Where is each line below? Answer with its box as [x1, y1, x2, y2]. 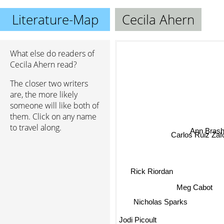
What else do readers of [10, 48, 94, 59]
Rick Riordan [131, 164, 174, 173]
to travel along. [10, 122, 61, 133]
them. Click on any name [10, 111, 96, 122]
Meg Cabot [173, 185, 210, 194]
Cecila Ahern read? [10, 59, 77, 70]
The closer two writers [10, 78, 88, 89]
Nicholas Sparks [132, 199, 187, 208]
